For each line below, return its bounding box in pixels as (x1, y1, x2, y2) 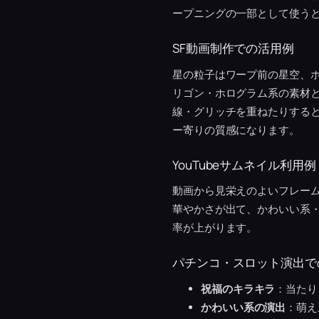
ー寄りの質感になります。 (172, 122, 300, 137)
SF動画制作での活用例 (172, 40, 294, 57)
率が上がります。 (172, 221, 258, 235)
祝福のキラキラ (201, 281, 276, 296)
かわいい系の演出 (201, 300, 286, 314)
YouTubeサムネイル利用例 (172, 156, 316, 173)
